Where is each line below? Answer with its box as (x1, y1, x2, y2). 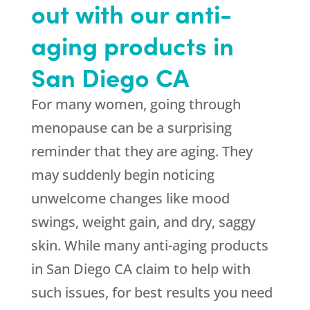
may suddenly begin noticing (30, 165, 215, 185)
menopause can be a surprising (30, 118, 232, 138)
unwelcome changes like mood (30, 189, 230, 208)
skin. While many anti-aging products (30, 236, 268, 255)
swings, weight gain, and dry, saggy (30, 212, 255, 232)
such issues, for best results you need (30, 283, 273, 302)
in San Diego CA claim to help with (30, 259, 250, 279)
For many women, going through (30, 95, 241, 114)
